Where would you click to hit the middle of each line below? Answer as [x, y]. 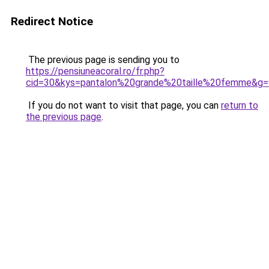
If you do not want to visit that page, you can [123, 105]
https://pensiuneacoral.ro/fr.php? [95, 71]
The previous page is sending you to [103, 60]
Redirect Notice [52, 21]
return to [240, 105]
